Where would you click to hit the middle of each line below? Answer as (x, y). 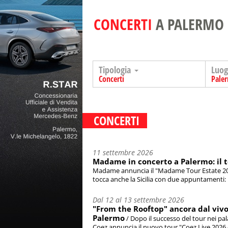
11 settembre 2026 (123, 153)
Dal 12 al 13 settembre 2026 (138, 200)
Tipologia (116, 70)
